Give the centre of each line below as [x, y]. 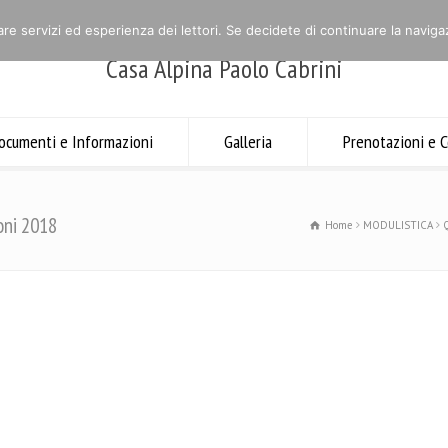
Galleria [247, 141]
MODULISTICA [398, 225]
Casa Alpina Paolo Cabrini [223, 68]
